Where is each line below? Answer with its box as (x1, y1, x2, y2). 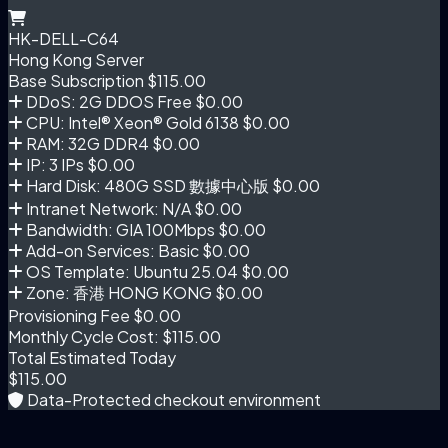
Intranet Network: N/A (23, 197, 191, 219)
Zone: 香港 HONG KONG (23, 281, 212, 303)
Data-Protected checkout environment (24, 388, 321, 410)
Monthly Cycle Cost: (8, 325, 159, 347)
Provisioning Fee (8, 304, 130, 326)
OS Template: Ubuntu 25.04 (23, 260, 238, 282)
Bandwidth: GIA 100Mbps (23, 218, 215, 240)
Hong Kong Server (8, 48, 144, 70)
